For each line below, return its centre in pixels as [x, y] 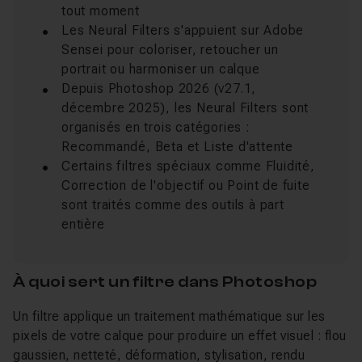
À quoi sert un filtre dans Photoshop [165, 282]
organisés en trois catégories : [156, 127]
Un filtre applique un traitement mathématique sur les [169, 316]
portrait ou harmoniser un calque [161, 69]
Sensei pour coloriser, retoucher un [170, 50]
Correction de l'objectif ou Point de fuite [186, 185]
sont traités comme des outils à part [173, 205]
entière [83, 224]
